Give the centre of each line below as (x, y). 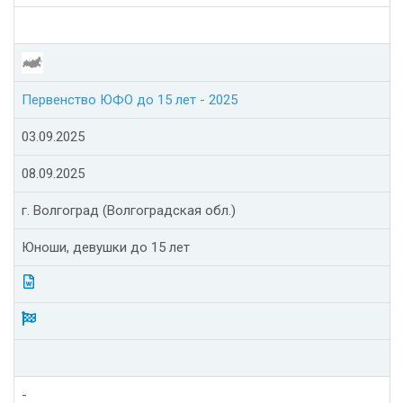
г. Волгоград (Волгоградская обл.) (129, 211)
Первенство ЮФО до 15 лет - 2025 (130, 100)
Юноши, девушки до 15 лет (106, 248)
